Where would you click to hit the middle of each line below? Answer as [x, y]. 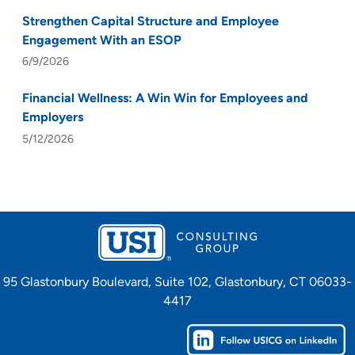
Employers [53, 118]
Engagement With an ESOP [102, 41]
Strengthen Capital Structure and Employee [151, 22]
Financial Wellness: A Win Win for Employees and [165, 99]
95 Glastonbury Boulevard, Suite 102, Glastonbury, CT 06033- [177, 283]
